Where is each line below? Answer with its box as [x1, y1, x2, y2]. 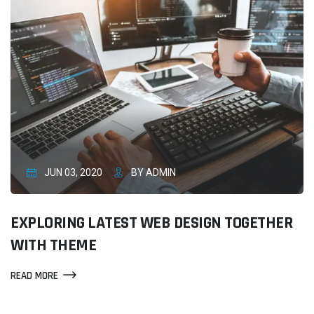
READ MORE [11, 269, 58, 283]
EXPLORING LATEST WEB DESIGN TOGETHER [11, 212, 292, 234]
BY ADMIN [129, 167, 177, 179]
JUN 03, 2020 [41, 167, 102, 179]
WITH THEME [11, 235, 96, 257]
